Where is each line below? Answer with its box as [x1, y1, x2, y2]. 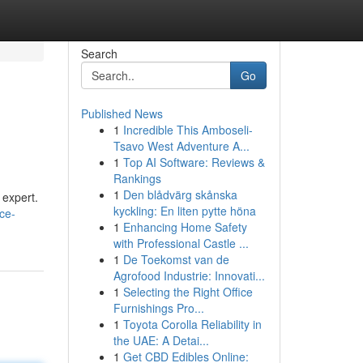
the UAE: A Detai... [113, 332, 209, 348]
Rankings [113, 170, 161, 186]
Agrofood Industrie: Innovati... [113, 267, 265, 284]
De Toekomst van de [122, 251, 229, 267]
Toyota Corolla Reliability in [122, 316, 262, 332]
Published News [80, 105, 163, 122]
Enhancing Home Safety [122, 219, 247, 235]
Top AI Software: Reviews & [122, 154, 265, 170]
